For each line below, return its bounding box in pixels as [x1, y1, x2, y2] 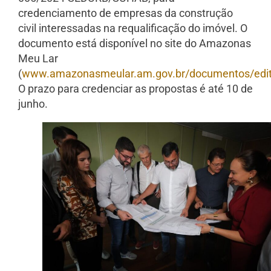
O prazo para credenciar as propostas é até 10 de [18, 82, 253, 96]
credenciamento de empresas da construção [18, 7, 233, 20]
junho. [18, 97, 48, 111]
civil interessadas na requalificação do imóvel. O [18, 22, 247, 35]
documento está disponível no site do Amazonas [18, 37, 251, 50]
